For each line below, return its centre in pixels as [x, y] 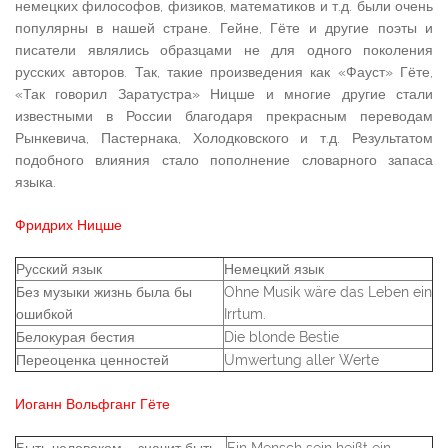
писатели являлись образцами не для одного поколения [224, 50]
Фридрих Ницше [68, 225]
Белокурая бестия [75, 337]
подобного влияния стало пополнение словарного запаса [224, 160]
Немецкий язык [274, 269]
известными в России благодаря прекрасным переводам [224, 116]
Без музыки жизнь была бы [104, 292]
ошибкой [44, 314]
